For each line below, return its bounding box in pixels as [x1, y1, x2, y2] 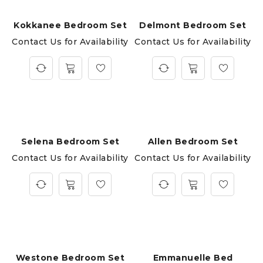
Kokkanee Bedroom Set [14, 20, 127, 31]
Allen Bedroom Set [147, 136, 238, 147]
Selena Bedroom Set [21, 136, 120, 147]
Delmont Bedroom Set [139, 20, 247, 31]
